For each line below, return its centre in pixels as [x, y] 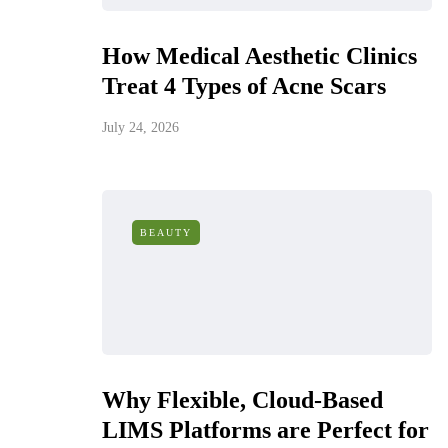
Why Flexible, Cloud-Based [242, 400]
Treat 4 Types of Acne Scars [244, 86]
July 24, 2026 [140, 127]
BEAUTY [166, 232]
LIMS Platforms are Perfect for [265, 430]
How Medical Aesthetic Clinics [259, 56]
